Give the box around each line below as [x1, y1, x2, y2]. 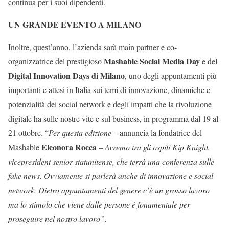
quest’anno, [33, 41, 73, 52]
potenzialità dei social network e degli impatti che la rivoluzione [8, 99, 212, 109]
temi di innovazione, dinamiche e [104, 84, 210, 95]
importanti [8, 84, 41, 95]
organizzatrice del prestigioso [8, 56, 104, 66]
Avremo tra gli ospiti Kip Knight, [105, 142, 210, 152]
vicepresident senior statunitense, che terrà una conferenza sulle [8, 156, 214, 167]
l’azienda [73, 41, 104, 52]
